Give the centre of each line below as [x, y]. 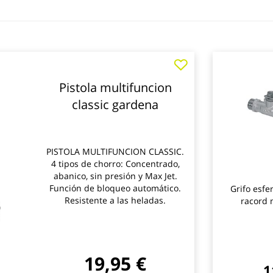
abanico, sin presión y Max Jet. [115, 176]
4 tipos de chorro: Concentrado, [115, 164]
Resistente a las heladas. [115, 200]
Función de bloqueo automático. [115, 188]
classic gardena [115, 105]
